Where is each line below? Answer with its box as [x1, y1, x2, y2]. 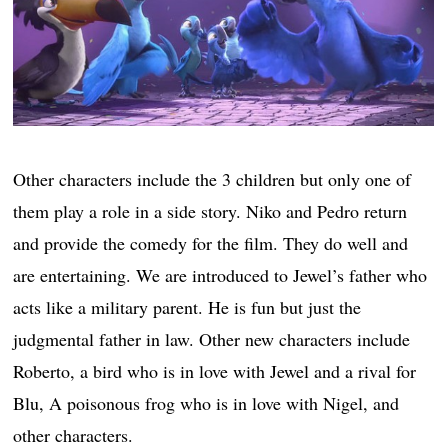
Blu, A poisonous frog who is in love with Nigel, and [13, 390, 400, 415]
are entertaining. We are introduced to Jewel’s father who [13, 262, 428, 287]
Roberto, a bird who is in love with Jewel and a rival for [13, 358, 417, 383]
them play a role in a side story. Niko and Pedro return [13, 198, 408, 223]
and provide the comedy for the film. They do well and [13, 230, 409, 255]
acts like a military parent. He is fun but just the [13, 294, 362, 319]
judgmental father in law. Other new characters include [13, 326, 411, 351]
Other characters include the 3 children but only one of [13, 166, 412, 191]
